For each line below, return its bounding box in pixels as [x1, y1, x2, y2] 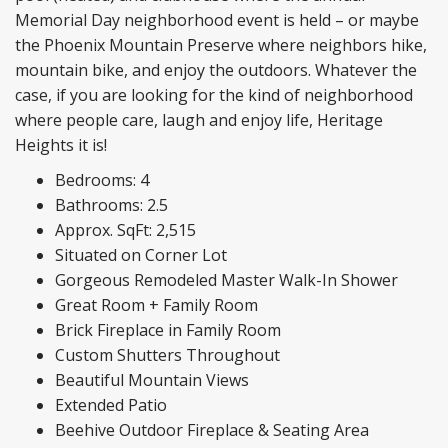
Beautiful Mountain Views [55, 368, 249, 391]
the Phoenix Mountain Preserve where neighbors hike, [15, 33, 427, 56]
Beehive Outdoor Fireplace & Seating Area [55, 418, 369, 441]
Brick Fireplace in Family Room [55, 318, 281, 341]
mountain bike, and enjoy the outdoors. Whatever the [15, 58, 417, 81]
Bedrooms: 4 [55, 168, 149, 191]
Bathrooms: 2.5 [55, 193, 168, 216]
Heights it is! [15, 133, 107, 156]
